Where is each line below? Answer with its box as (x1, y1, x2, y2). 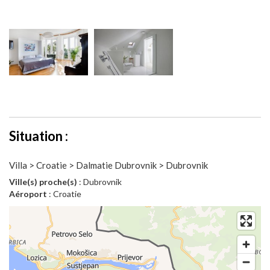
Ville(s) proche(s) (9, 177, 77, 187)
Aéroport (9, 189, 47, 199)
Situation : (9, 128, 68, 145)
